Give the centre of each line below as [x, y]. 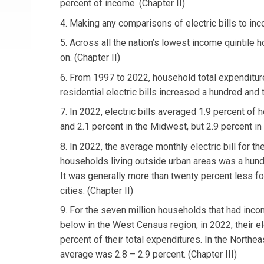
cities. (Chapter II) [97, 190]
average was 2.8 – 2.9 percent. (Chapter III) [148, 254]
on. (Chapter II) [90, 57]
